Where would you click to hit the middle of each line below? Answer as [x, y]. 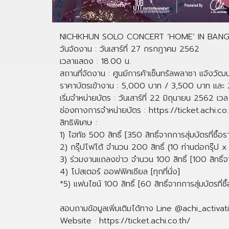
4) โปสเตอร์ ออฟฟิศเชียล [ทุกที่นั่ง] [120, 172]
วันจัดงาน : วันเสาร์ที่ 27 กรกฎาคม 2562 [130, 49]
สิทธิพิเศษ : [78, 123]
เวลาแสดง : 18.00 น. [95, 62]
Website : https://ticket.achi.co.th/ [125, 221]
